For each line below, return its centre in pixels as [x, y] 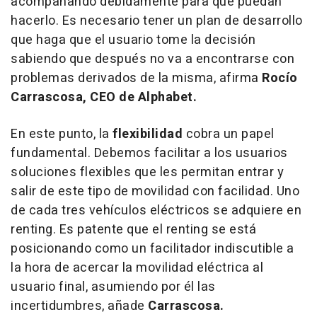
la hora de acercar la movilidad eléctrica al [137, 267]
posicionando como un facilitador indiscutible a [152, 248]
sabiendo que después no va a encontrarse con [152, 59]
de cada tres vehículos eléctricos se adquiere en [156, 210]
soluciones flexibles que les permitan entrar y [147, 172]
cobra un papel [230, 134]
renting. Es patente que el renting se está [133, 229]
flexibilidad [149, 134]
